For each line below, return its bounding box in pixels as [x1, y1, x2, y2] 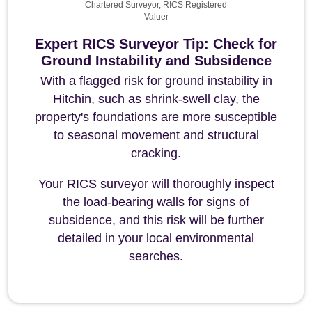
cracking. [131, 146, 181, 160]
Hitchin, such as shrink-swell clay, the [52, 92, 260, 106]
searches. [129, 249, 183, 263]
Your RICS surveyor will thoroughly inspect [38, 177, 274, 191]
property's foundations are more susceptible [35, 110, 277, 124]
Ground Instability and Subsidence [40, 53, 272, 68]
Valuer [143, 12, 169, 22]
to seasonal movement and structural [53, 128, 259, 142]
